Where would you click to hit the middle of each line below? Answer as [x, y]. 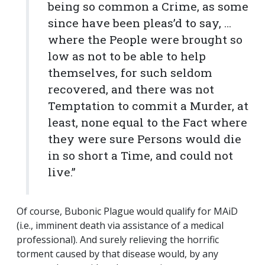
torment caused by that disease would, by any [117, 254]
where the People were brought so [145, 40]
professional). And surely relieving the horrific [118, 240]
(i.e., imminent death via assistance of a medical [120, 226]
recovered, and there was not [131, 89]
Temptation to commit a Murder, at [148, 106]
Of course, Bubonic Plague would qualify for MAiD [127, 211]
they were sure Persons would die [145, 139]
